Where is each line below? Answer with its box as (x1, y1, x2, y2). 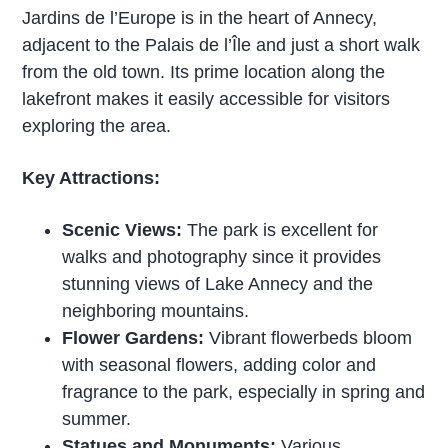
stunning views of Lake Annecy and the (62, 273, 374, 294)
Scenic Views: (62, 219, 188, 240)
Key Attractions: (22, 167, 161, 188)
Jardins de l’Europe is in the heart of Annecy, (22, 7, 378, 28)
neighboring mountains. (62, 300, 250, 321)
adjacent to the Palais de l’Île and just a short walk (22, 34, 421, 55)
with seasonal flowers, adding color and (62, 354, 377, 375)
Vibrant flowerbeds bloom (204, 327, 413, 348)
